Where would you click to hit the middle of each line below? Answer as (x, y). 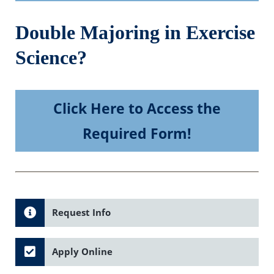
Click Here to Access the (137, 108)
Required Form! (137, 133)
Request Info (81, 213)
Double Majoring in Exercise (135, 33)
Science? (51, 58)
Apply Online (82, 252)
